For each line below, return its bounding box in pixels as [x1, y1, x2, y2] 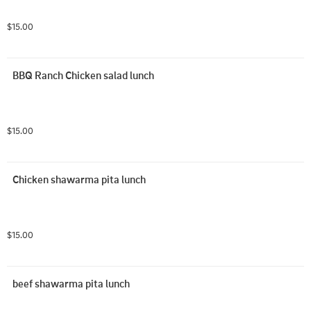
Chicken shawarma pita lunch [12, 172, 146, 186]
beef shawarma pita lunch [12, 276, 130, 290]
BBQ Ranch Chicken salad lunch [12, 68, 154, 82]
